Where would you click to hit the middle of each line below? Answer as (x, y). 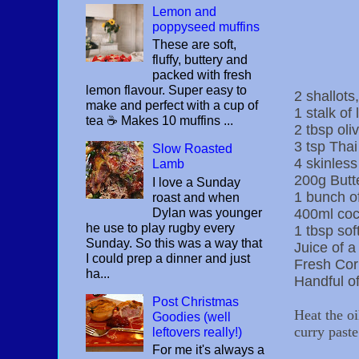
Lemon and (185, 12)
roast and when (196, 197)
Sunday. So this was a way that (174, 243)
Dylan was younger (208, 212)
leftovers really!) (198, 332)
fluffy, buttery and (200, 60)
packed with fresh (202, 75)
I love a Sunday (197, 182)
